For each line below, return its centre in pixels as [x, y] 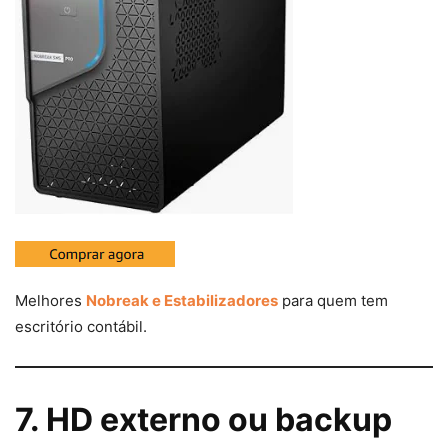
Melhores [50, 301]
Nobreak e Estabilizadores [182, 301]
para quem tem [333, 301]
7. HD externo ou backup [203, 420]
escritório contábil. [81, 327]
